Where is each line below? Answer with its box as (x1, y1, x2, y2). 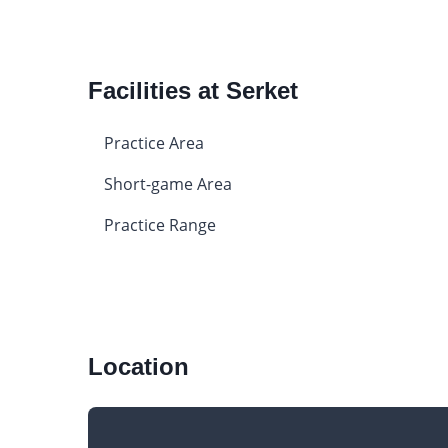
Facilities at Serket (87, 76, 298, 104)
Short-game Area (103, 172, 232, 195)
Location (87, 352, 189, 380)
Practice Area (103, 131, 204, 154)
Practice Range (103, 213, 216, 236)
